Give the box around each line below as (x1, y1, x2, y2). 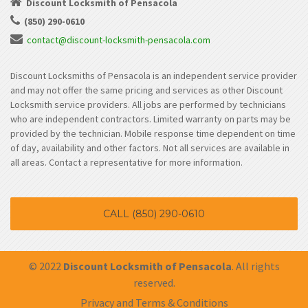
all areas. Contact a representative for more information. (10, 156, 243, 169)
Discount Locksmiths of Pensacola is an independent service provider (10, 69, 297, 82)
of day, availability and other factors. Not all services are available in (10, 142, 289, 155)
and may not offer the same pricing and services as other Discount (10, 84, 283, 97)
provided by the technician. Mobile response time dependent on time (10, 127, 296, 140)
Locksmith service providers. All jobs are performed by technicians (10, 98, 286, 111)
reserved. (133, 276, 175, 290)
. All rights (231, 259, 280, 274)
